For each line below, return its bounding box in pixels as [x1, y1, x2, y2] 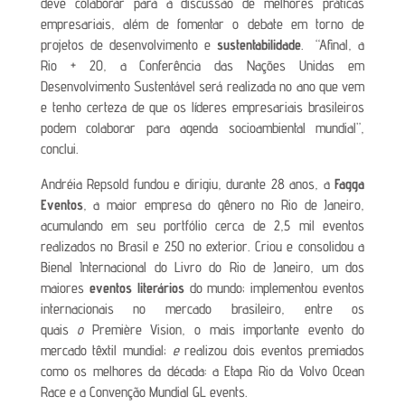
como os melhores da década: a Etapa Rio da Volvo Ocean [40, 363, 365, 380]
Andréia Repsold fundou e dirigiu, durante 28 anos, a [40, 175, 330, 193]
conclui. [40, 140, 78, 157]
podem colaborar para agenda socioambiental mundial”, [40, 119, 365, 137]
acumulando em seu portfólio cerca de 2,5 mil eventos [40, 217, 365, 234]
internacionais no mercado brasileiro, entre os [40, 300, 365, 317]
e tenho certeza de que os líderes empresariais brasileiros [40, 99, 365, 116]
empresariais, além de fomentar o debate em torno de [40, 15, 365, 33]
